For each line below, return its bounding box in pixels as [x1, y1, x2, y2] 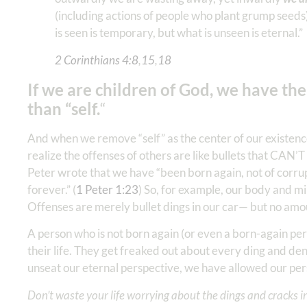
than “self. [27, 98, 100, 119]
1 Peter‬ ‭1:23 [76, 182, 138, 197]
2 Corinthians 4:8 [55, 52, 138, 67]
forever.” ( [27, 182, 76, 197]
